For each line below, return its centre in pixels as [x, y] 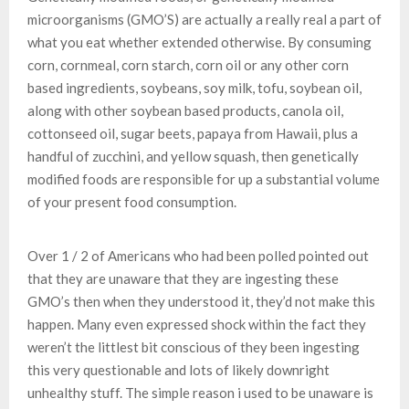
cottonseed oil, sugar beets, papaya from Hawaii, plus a [193, 133]
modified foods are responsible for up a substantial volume [204, 178]
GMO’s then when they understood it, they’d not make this [201, 301]
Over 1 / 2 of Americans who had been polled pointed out [198, 255]
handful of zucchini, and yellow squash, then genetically [193, 156]
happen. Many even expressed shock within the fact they [197, 324]
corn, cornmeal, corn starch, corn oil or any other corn [188, 64]
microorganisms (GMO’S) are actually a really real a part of [204, 19]
